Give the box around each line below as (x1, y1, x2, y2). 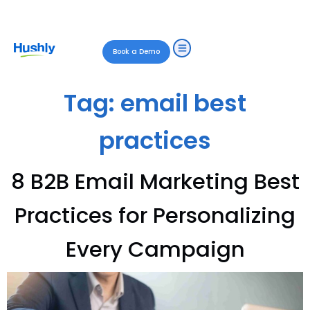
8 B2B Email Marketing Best (10, 166, 300, 197)
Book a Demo (113, 46, 161, 57)
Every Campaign (65, 234, 245, 264)
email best (120, 86, 246, 120)
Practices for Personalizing (15, 200, 295, 230)
